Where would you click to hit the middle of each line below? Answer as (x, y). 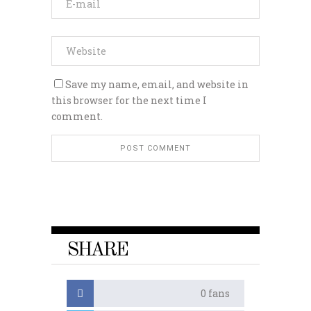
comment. (77, 116)
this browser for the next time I (129, 100)
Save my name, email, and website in (157, 84)
